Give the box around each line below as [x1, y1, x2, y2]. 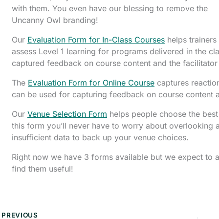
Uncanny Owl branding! [12, 15, 98, 25]
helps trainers [165, 35, 217, 44]
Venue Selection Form [27, 109, 107, 119]
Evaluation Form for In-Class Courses [27, 35, 165, 44]
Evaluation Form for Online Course [28, 78, 154, 88]
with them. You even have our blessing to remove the [12, 3, 208, 13]
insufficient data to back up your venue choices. [12, 132, 189, 142]
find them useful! [12, 164, 73, 174]
